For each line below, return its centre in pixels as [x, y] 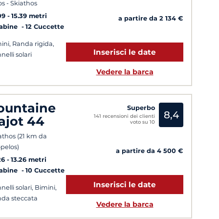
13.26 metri [29, 159]
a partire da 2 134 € [151, 18]
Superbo [141, 108]
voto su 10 [142, 122]
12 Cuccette [45, 27]
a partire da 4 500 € [150, 151]
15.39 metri [29, 16]
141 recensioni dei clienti [124, 116]
